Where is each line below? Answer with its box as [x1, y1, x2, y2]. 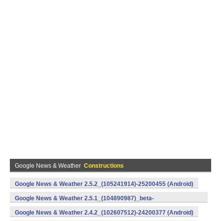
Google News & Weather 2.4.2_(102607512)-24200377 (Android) [15, 209, 193, 216]
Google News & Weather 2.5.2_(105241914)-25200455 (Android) [15, 181, 193, 187]
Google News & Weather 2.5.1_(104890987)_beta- [15, 195, 154, 202]
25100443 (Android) [15, 206, 70, 213]
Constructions [84, 162, 124, 169]
